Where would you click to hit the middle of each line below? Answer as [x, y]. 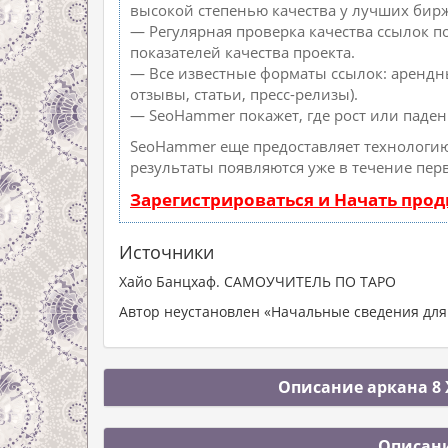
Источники [166, 252]
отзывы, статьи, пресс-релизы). [244, 94]
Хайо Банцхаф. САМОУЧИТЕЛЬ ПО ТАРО [257, 281]
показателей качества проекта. [242, 52]
